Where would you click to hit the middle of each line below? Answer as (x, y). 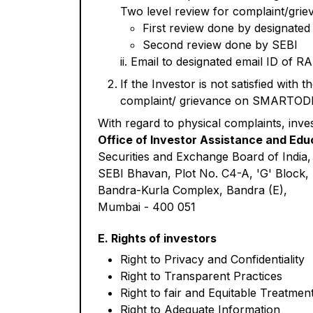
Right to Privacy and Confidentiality (212, 259)
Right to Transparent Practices (201, 276)
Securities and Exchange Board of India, (204, 156)
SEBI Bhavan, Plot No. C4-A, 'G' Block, (203, 173)
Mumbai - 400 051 (147, 207)
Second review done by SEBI (220, 45)
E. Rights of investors (157, 238)
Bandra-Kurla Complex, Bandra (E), (192, 190)
